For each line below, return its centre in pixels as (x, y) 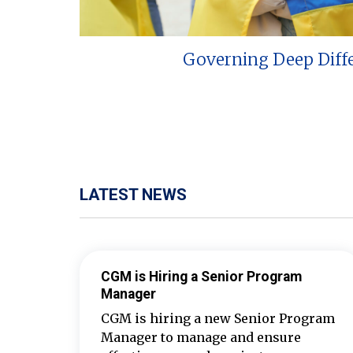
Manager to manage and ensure (201, 337)
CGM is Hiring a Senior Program (201, 276)
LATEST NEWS (133, 194)
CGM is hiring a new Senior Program (217, 318)
